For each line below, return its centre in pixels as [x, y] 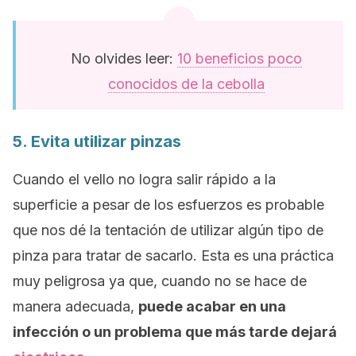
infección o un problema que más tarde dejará [175, 332]
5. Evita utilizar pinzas [97, 141]
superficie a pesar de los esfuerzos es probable [168, 205]
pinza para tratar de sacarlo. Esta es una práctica [173, 255]
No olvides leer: [124, 58]
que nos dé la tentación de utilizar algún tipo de [168, 230]
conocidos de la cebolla [186, 84]
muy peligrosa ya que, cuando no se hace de [160, 281]
